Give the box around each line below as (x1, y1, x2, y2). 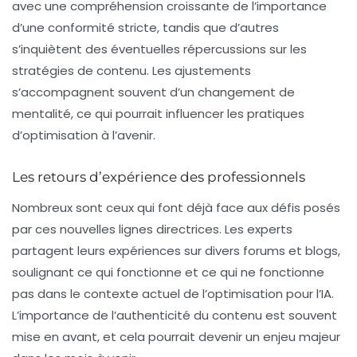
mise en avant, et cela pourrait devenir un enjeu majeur (12, 328, 340, 345)
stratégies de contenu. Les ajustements (12, 62, 251, 79)
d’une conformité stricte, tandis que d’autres (12, 19, 279, 36)
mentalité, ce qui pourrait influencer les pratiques (12, 105, 304, 122)
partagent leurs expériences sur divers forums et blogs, (12, 242, 340, 259)
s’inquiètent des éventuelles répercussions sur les (12, 41, 307, 57)
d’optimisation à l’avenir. (12, 127, 155, 143)
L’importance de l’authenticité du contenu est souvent (12, 307, 337, 324)
